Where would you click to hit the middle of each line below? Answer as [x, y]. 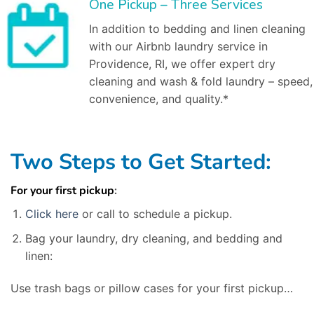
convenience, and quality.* [159, 98]
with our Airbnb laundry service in [178, 46]
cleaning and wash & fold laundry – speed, [201, 81]
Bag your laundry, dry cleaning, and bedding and [153, 238]
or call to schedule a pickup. [155, 214]
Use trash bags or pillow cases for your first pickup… [152, 288]
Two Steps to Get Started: [141, 162]
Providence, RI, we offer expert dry [182, 63]
